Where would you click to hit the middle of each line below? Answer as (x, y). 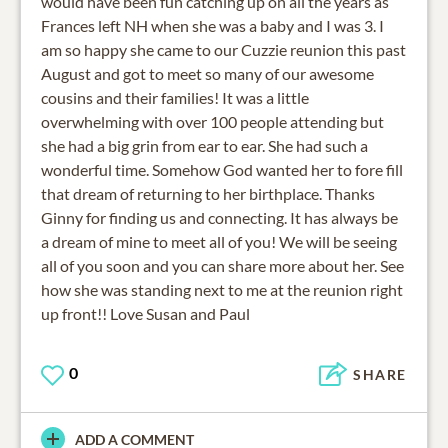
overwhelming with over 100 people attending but (212, 121)
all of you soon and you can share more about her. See (222, 265)
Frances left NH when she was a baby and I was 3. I (212, 25)
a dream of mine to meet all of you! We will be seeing (219, 241)
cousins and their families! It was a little (175, 97)
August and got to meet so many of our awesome (207, 73)
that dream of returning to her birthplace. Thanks (208, 193)
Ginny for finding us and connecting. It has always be (219, 217)
